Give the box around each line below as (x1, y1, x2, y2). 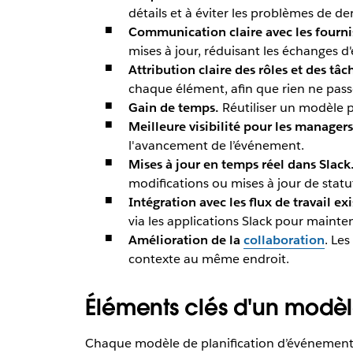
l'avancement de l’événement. (128, 136, 304, 154)
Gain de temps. (128, 98, 219, 116)
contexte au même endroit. (128, 250, 289, 267)
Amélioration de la (128, 231, 243, 248)
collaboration (243, 231, 325, 248)
